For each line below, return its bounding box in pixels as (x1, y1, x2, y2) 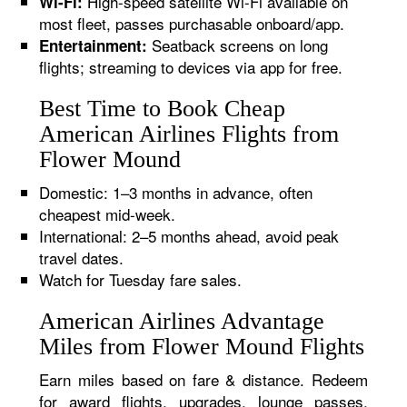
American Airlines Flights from (39, 121, 340, 147)
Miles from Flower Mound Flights (39, 333, 365, 360)
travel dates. (39, 246, 124, 269)
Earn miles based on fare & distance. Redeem (39, 368, 368, 391)
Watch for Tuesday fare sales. (39, 268, 243, 291)
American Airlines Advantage (39, 308, 325, 334)
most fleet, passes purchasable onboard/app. (39, 12, 345, 35)
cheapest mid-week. (39, 203, 176, 225)
